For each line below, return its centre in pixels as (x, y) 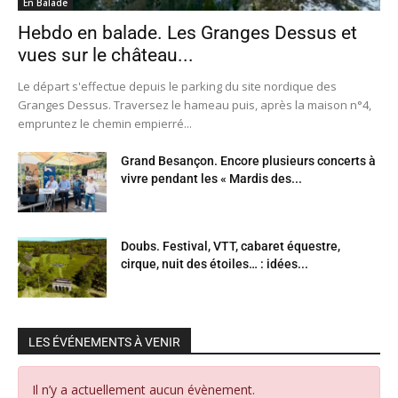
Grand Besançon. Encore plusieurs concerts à (248, 160)
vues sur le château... (106, 55)
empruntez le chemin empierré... (105, 123)
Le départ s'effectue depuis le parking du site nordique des (177, 86)
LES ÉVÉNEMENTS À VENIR (104, 342)
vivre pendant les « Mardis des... (211, 178)
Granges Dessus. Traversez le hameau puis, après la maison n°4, (195, 104)
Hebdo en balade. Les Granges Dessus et (187, 32)
